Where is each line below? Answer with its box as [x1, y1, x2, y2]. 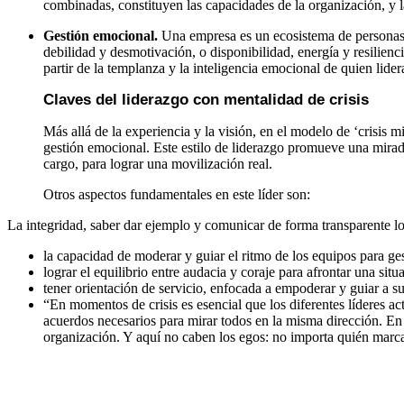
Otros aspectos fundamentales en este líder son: [43, 186, 310, 202]
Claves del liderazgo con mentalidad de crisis [43, 90, 369, 108]
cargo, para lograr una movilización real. [43, 155, 272, 171]
